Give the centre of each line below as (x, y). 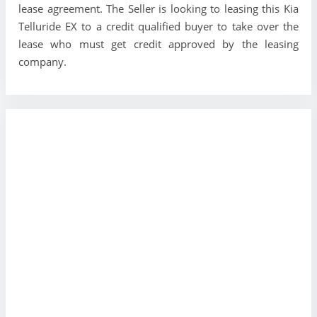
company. (42, 62)
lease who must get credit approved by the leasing (158, 44)
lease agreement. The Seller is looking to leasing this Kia (158, 9)
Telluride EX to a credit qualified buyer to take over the (158, 27)
